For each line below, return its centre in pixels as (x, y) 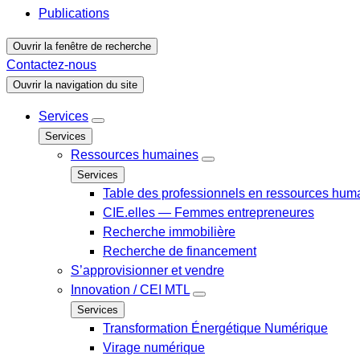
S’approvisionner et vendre (147, 270)
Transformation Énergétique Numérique (215, 328)
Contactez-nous (51, 65)
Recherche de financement (180, 251)
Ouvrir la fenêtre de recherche (82, 46)
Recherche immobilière (169, 232)
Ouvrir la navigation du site (75, 85)
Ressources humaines (135, 155)
